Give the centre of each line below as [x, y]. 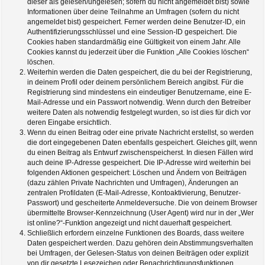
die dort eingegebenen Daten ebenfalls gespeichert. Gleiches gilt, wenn [142, 143]
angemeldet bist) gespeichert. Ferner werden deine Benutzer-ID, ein [136, 22]
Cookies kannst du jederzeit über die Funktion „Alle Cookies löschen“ [138, 52]
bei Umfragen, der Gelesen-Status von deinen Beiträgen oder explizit [138, 253]
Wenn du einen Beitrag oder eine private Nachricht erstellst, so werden [140, 132]
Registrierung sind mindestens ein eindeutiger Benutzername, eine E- [139, 92]
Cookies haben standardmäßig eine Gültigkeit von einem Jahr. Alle [134, 42]
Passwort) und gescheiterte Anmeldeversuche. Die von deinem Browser [142, 203]
